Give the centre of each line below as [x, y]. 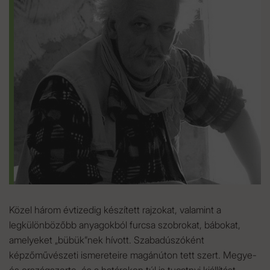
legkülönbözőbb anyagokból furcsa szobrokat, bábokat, [125, 225]
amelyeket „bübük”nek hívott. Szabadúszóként [107, 240]
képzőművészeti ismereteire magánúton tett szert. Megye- [133, 255]
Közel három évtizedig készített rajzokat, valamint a [115, 210]
